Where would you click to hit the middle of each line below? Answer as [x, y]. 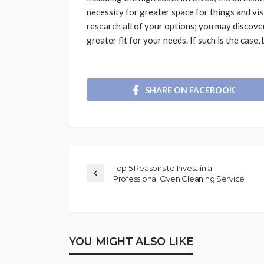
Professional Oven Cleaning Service [179, 178]
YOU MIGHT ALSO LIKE [131, 241]
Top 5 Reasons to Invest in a [163, 168]
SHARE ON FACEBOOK [190, 90]
